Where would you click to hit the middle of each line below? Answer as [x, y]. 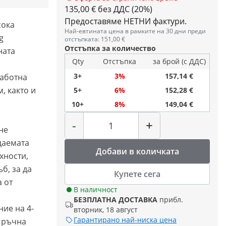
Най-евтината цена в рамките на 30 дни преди [135, 31]
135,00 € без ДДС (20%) [108, 9]
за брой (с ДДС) [179, 61]
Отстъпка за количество [110, 48]
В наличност [96, 189]
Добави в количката [137, 151]
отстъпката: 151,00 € [95, 39]
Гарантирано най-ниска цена [125, 220]
